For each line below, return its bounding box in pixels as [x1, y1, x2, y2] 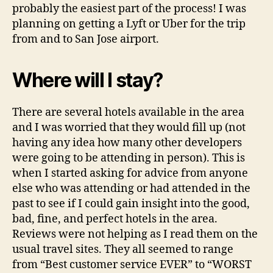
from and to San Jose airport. [12, 32, 159, 46]
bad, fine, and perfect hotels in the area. [12, 211, 218, 226]
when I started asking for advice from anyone [12, 166, 248, 180]
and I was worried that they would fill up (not [12, 120, 246, 135]
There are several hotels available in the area [12, 105, 244, 119]
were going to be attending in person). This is [12, 151, 245, 165]
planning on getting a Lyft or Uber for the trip [12, 16, 246, 31]
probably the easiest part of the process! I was [12, 1, 246, 16]
